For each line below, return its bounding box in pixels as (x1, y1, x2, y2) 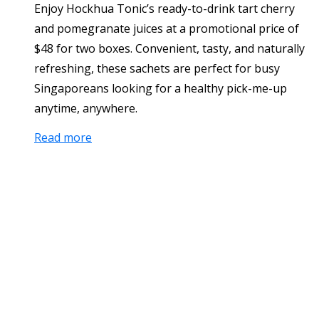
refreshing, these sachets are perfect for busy (34, 60, 280, 76)
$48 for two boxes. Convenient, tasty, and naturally (34, 40, 305, 56)
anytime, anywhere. (34, 100, 137, 116)
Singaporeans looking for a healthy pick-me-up (34, 80, 287, 96)
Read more (34, 129, 92, 145)
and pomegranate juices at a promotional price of (34, 20, 299, 36)
